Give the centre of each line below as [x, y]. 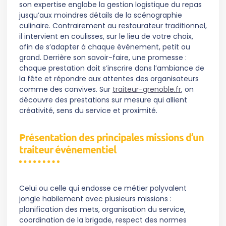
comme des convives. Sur [66, 90]
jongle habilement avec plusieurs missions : [95, 199]
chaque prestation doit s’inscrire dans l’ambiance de [112, 68]
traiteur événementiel [68, 150]
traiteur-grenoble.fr [147, 90]
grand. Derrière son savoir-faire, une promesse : [103, 58]
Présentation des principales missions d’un [111, 137]
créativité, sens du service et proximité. [88, 111]
